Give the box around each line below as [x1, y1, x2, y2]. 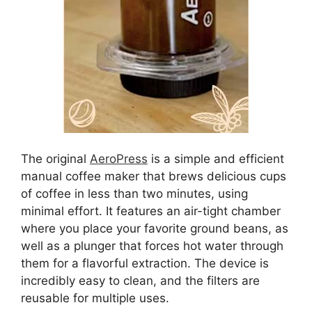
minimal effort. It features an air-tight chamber [21, 204, 281, 219]
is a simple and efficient [148, 152, 284, 166]
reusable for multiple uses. [21, 291, 169, 306]
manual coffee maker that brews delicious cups [21, 169, 286, 184]
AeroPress [90, 152, 148, 166]
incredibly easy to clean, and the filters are [21, 274, 260, 288]
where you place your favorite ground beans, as [21, 221, 288, 236]
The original [21, 152, 90, 166]
